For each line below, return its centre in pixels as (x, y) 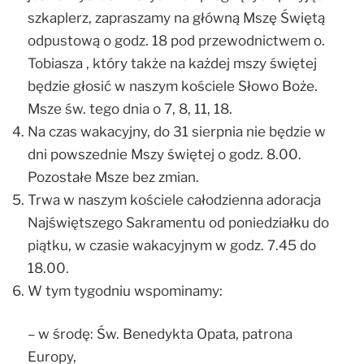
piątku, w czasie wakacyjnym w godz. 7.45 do (172, 245)
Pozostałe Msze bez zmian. (113, 177)
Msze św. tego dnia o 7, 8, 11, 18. (130, 108)
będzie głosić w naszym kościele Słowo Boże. (173, 86)
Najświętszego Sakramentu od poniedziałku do (178, 222)
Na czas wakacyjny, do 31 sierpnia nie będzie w (177, 131)
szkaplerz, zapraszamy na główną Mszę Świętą (176, 17)
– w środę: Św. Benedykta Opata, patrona (160, 334)
